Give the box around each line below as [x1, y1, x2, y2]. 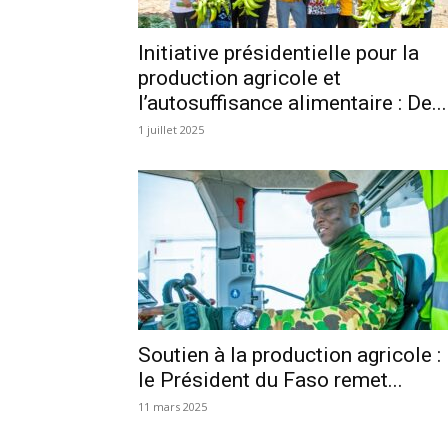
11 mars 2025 [138, 398, 207, 414]
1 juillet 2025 [138, 121, 204, 137]
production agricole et [138, 65, 341, 90]
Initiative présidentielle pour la [138, 40, 419, 65]
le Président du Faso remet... [138, 367, 403, 392]
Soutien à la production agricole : [138, 342, 441, 367]
